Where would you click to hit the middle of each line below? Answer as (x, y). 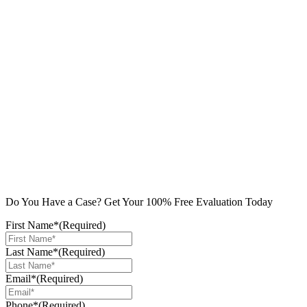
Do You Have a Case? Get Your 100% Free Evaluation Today (139, 201)
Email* (21, 278)
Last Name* (32, 251)
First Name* (32, 225)
